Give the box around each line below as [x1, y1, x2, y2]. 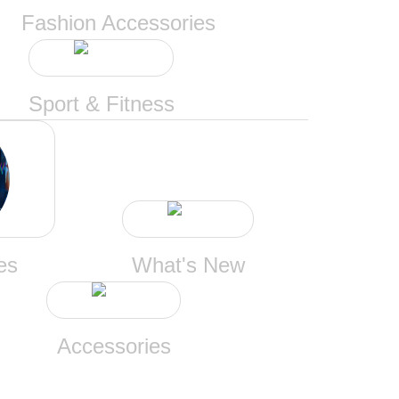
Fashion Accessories [21, 11, 216, 35]
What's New [131, 253, 245, 277]
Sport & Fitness [28, 92, 175, 116]
